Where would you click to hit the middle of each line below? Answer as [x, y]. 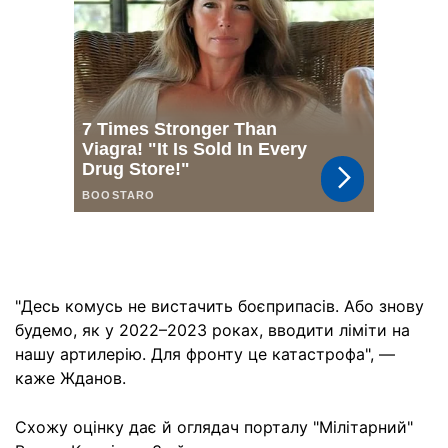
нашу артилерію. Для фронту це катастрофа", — [205, 354]
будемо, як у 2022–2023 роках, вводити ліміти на [212, 330]
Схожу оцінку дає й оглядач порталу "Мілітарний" [214, 427]
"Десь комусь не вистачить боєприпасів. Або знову [219, 306]
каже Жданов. [70, 378]
